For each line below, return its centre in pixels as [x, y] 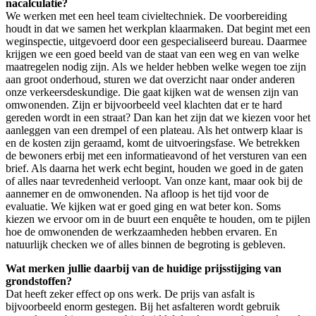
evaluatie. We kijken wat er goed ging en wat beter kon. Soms [143, 207]
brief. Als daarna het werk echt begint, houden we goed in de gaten [154, 169]
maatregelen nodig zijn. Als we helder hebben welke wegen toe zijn [156, 67]
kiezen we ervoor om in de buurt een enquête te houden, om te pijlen [158, 219]
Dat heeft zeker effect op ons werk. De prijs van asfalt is [130, 294]
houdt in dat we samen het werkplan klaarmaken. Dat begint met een [158, 29]
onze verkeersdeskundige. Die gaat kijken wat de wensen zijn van [152, 92]
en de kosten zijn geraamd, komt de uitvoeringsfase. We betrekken [153, 143]
